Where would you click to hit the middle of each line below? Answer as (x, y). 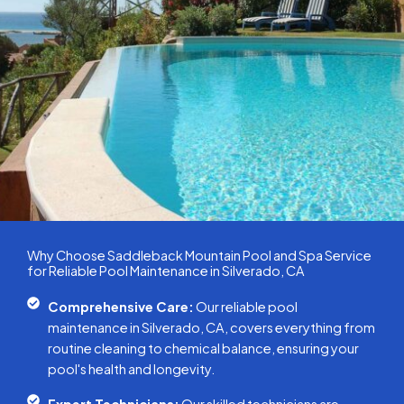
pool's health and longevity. (131, 369)
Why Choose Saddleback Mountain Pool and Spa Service (199, 256)
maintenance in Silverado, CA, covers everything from (211, 328)
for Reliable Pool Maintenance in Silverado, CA (166, 271)
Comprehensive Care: (120, 307)
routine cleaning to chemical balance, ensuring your (203, 349)
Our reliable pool (245, 307)
